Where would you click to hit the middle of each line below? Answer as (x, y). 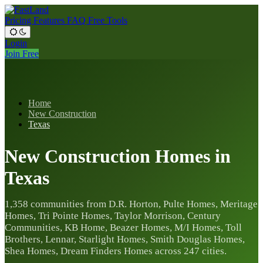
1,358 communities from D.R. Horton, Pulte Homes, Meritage (131, 204)
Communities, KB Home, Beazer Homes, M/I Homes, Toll (123, 228)
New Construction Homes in (118, 156)
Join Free (22, 54)
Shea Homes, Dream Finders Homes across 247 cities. (116, 251)
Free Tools (108, 20)
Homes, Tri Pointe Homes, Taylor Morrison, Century (113, 216)
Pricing (19, 20)
